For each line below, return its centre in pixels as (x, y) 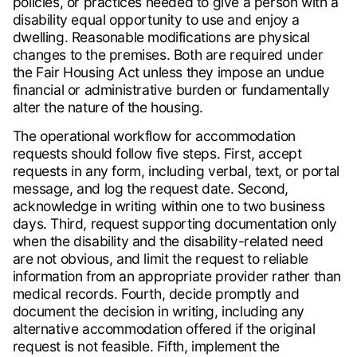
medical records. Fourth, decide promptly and (156, 294)
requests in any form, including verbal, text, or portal (176, 171)
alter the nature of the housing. (108, 108)
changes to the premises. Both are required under (168, 55)
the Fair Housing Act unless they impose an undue (168, 73)
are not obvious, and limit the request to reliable (160, 259)
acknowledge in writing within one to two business (169, 206)
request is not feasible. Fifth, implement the (146, 347)
